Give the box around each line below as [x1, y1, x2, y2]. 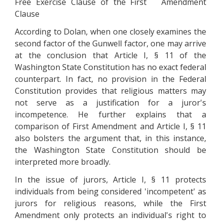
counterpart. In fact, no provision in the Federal [15, 74, 206, 84]
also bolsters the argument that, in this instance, [15, 133, 206, 144]
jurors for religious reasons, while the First [15, 198, 206, 209]
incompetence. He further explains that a [15, 109, 206, 120]
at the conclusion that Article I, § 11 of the [15, 50, 206, 61]
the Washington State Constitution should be [15, 145, 206, 155]
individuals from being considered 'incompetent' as [15, 186, 206, 197]
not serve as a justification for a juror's [15, 97, 206, 108]
